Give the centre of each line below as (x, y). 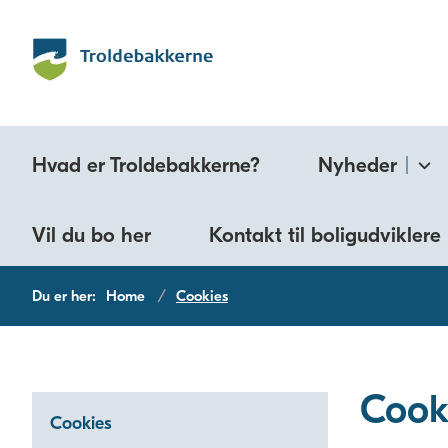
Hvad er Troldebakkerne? (146, 165)
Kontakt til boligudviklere (325, 235)
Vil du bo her (91, 235)
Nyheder (357, 165)
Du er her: (64, 296)
